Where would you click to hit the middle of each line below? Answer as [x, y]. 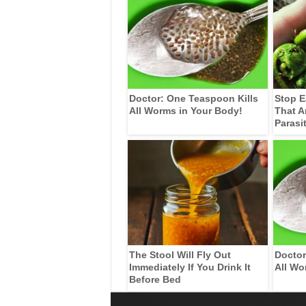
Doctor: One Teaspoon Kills [193, 98]
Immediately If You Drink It [190, 267]
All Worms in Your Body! [185, 110]
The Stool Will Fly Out [180, 254]
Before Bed [155, 279]
